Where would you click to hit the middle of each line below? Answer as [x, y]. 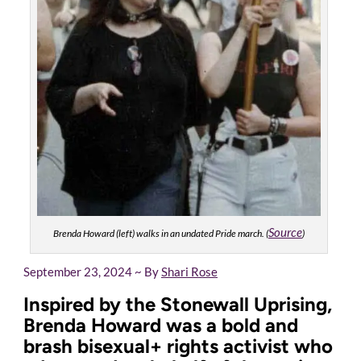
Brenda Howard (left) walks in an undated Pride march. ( [160, 234]
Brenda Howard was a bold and [161, 326]
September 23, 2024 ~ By [92, 272]
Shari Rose [189, 272]
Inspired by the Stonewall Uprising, [178, 305]
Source [285, 232]
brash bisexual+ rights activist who [178, 346]
